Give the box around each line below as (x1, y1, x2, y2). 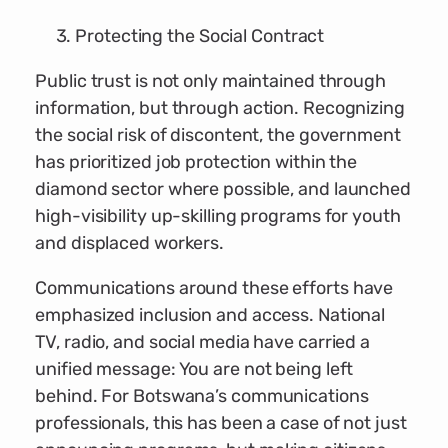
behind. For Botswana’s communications (35, 385, 369, 408)
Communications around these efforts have (35, 277, 394, 300)
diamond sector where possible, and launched (35, 178, 411, 201)
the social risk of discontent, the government (35, 124, 401, 147)
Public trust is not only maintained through (35, 70, 386, 93)
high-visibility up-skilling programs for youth (35, 205, 401, 228)
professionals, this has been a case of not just (35, 412, 407, 435)
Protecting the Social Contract (75, 25, 325, 48)
